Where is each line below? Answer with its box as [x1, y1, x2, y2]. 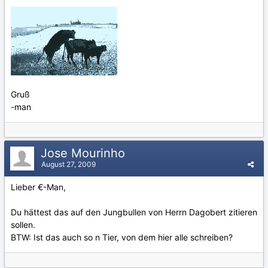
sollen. [11, 220, 35, 230]
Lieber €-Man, [11, 182, 66, 192]
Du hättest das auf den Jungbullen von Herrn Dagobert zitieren [11, 207, 257, 217]
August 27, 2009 [41, 160, 96, 169]
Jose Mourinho [41, 146, 129, 160]
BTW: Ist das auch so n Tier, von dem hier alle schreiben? [11, 232, 233, 242]
